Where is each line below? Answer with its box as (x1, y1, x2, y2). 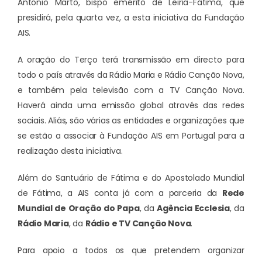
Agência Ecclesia (157, 202, 230, 214)
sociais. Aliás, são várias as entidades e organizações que (18, 114, 244, 126)
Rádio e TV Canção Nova (85, 217, 191, 229)
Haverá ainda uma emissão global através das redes (18, 99, 244, 111)
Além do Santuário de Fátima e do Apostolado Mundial (18, 171, 244, 184)
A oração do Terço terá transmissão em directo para (18, 53, 244, 65)
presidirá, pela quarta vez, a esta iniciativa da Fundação (18, 11, 244, 23)
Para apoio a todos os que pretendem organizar (18, 244, 244, 256)
